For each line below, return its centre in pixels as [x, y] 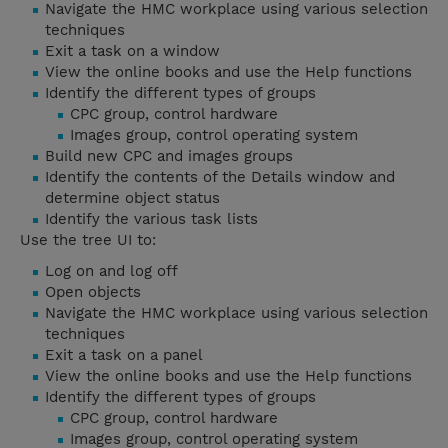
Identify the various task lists [151, 219]
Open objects [93, 292]
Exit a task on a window [132, 51]
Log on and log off [111, 271]
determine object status [132, 198]
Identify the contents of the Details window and [220, 177]
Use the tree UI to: [88, 240]
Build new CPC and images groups [169, 156]
